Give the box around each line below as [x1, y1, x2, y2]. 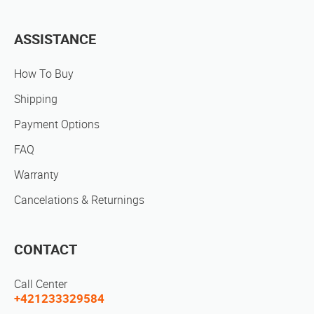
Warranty [14, 168, 59, 182]
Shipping [14, 93, 57, 107]
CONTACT [14, 241, 77, 259]
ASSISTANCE [14, 31, 96, 48]
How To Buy [14, 67, 74, 81]
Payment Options [14, 118, 100, 132]
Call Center [14, 278, 67, 292]
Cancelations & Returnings [14, 193, 144, 207]
